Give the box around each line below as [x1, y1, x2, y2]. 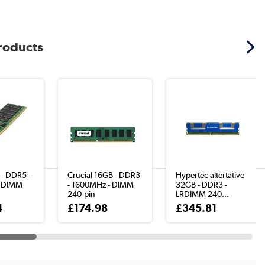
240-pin [67, 189, 96, 199]
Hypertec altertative [176, 170, 245, 180]
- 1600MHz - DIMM [67, 180, 134, 189]
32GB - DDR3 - [176, 180, 228, 189]
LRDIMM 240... [176, 189, 230, 199]
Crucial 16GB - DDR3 [67, 170, 141, 180]
